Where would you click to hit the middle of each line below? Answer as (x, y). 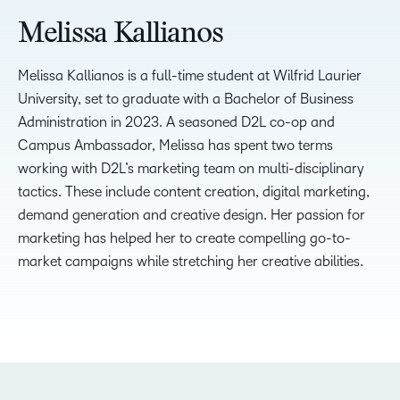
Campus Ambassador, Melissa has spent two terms (175, 145)
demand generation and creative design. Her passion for (192, 215)
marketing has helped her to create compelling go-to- (184, 238)
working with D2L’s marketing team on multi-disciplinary (191, 168)
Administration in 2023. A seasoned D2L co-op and (176, 122)
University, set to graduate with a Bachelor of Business (186, 99)
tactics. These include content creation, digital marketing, (194, 192)
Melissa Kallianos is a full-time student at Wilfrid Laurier (190, 75)
